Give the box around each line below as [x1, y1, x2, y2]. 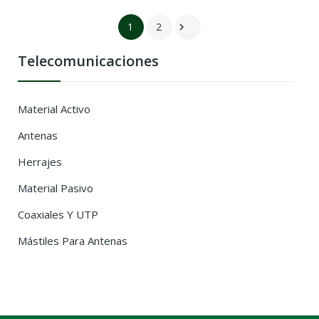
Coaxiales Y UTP [18, 206, 98, 221]
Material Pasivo [18, 180, 93, 195]
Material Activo [18, 101, 90, 116]
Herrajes [18, 154, 62, 169]
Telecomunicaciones [18, 51, 159, 70]
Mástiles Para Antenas [18, 233, 127, 248]
